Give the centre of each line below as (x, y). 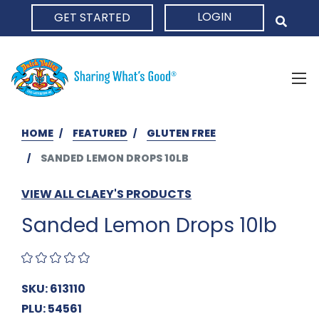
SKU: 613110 (53, 288)
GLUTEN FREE (181, 133)
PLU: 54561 (52, 308)
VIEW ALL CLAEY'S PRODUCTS (106, 194)
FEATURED (100, 133)
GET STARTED (92, 17)
